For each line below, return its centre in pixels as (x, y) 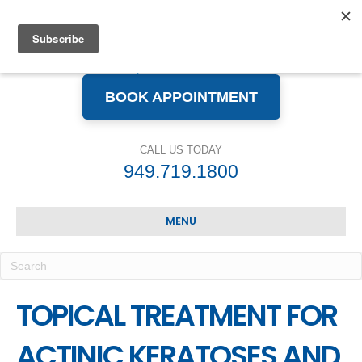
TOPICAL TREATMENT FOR (177, 316)
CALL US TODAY (181, 150)
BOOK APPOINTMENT (181, 97)
